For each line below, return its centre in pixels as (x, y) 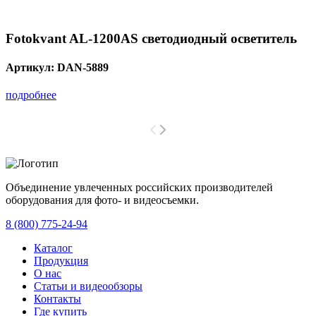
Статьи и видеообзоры (88, 286)
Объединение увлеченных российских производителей (139, 188)
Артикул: (31, 67)
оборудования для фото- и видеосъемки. (102, 200)
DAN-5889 (83, 67)
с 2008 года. (227, 200)
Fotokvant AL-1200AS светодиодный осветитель (151, 38)
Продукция (61, 261)
